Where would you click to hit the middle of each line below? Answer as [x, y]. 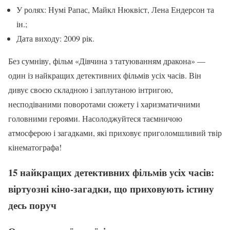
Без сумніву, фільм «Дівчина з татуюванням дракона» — [107, 61]
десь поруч [32, 205]
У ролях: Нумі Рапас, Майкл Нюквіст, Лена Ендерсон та [115, 10]
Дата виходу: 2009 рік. [55, 39]
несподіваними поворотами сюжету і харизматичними [104, 104]
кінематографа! [35, 147]
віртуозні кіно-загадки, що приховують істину [111, 189]
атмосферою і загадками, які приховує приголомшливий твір [115, 133]
